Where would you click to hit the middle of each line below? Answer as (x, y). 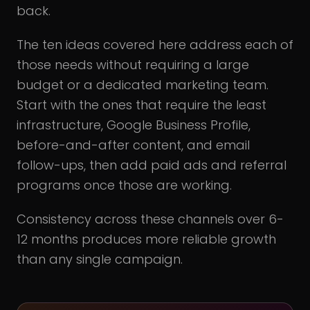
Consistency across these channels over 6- (150, 219)
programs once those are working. (124, 185)
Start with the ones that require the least (142, 105)
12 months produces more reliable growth (146, 239)
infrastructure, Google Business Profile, (134, 125)
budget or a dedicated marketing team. (143, 85)
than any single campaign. (100, 259)
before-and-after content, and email (133, 145)
